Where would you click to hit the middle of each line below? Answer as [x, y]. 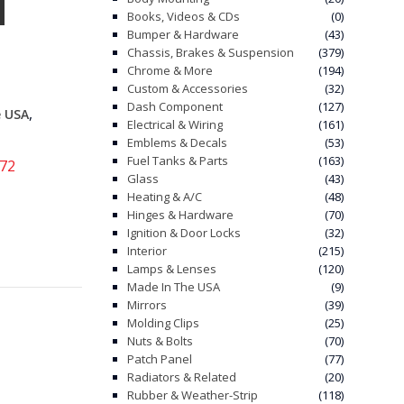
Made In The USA [174, 287]
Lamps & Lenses [172, 269]
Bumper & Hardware [183, 34]
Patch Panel [160, 359]
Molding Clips [163, 323]
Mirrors [147, 305]
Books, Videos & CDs [184, 16]
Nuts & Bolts [160, 341]
